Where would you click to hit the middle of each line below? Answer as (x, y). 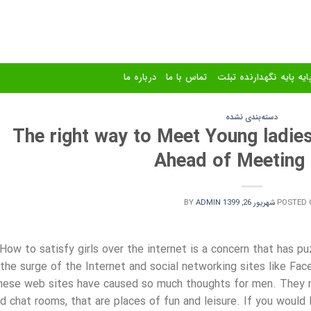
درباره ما (140, 77)
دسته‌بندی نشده (252, 117)
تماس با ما (187, 77)
